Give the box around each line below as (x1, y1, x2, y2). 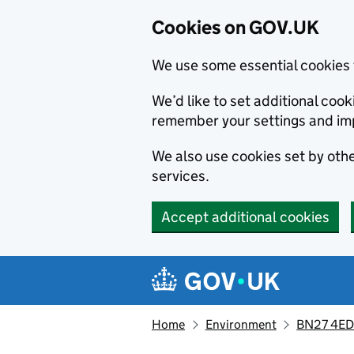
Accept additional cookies (161, 208, 330, 226)
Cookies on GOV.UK (152, 16, 319, 39)
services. (152, 167, 209, 185)
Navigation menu (155, 257, 304, 280)
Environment (205, 317, 277, 332)
